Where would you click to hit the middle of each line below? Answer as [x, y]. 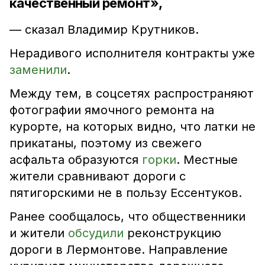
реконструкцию [174, 233]
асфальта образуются [76, 160]
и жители [39, 233]
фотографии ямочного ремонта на [112, 110]
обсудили [98, 233]
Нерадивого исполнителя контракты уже [132, 53]
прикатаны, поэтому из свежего [106, 143]
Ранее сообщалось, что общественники [127, 216]
